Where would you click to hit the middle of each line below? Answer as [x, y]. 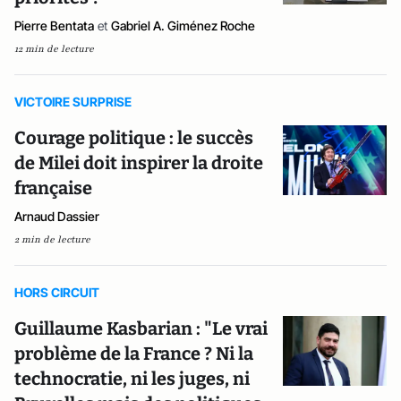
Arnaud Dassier [57, 216]
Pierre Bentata [54, 26]
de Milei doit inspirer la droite [139, 163]
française [53, 188]
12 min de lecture [54, 49]
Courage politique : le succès [134, 138]
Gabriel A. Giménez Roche [183, 26]
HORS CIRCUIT [57, 292]
